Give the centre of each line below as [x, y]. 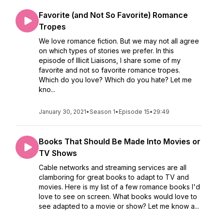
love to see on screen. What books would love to [118, 196]
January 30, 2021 [62, 112]
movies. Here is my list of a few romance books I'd [119, 187]
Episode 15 [134, 112]
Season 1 [102, 112]
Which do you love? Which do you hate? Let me [115, 80]
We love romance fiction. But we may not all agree [119, 41]
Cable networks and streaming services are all [113, 167]
